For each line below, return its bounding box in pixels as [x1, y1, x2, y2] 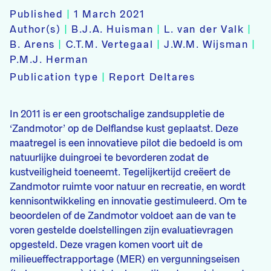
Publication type [10, 73, 99, 82]
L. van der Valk [164, 25, 248, 34]
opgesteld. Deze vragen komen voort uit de [10, 240, 203, 250]
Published [10, 10, 64, 19]
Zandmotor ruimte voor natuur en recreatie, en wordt [10, 182, 246, 192]
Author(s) [10, 25, 61, 34]
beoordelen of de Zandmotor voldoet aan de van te [10, 211, 236, 221]
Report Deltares [109, 73, 195, 82]
